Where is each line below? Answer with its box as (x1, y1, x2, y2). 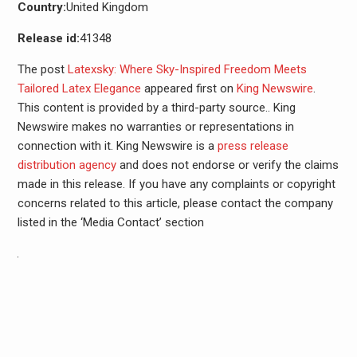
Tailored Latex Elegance (17, 81, 141, 96)
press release (217, 139, 288, 154)
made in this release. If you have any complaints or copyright (17, 177, 335, 192)
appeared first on (140, 81, 237, 96)
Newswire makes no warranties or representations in (17, 120, 294, 135)
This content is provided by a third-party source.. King (17, 100, 296, 116)
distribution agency (17, 158, 116, 173)
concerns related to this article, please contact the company (17, 196, 333, 211)
